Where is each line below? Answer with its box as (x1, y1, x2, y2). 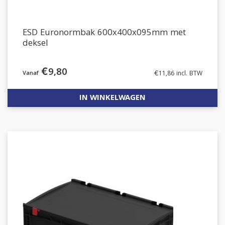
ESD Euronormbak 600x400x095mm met (23, 26, 186, 41)
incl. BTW (174, 69, 202, 79)
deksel (23, 37, 48, 51)
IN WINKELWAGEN (79, 92, 146, 105)
